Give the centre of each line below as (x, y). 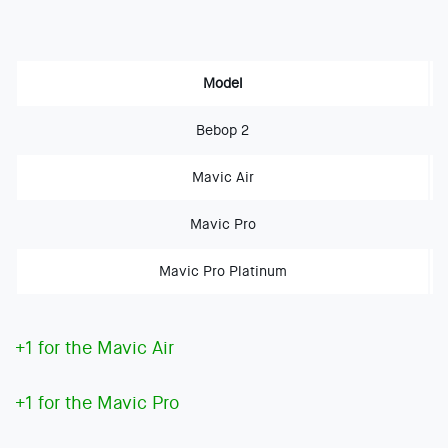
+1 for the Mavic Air (94, 348)
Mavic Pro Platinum (222, 271)
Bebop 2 (222, 130)
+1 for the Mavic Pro (97, 403)
